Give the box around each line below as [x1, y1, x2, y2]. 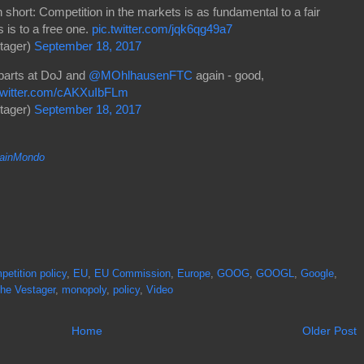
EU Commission [94, 267, 171, 279]
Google [301, 267, 334, 279]
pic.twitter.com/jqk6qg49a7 [92, 21, 232, 36]
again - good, [193, 68, 264, 83]
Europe [177, 267, 210, 279]
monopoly [62, 284, 106, 296]
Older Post [302, 323, 357, 337]
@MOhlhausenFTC [89, 68, 193, 83]
